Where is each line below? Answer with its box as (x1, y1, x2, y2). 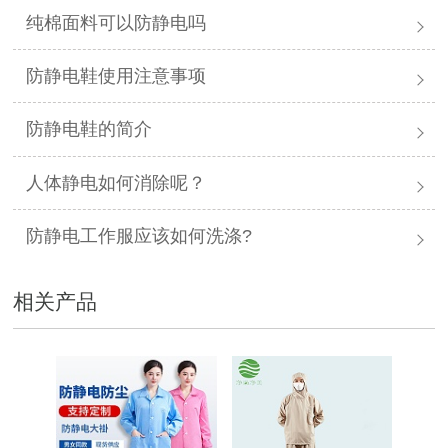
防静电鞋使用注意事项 (26, 66, 207, 87)
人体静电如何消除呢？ (26, 172, 207, 193)
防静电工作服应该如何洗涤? (26, 225, 253, 246)
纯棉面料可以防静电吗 (26, 12, 207, 33)
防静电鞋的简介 (26, 119, 153, 140)
